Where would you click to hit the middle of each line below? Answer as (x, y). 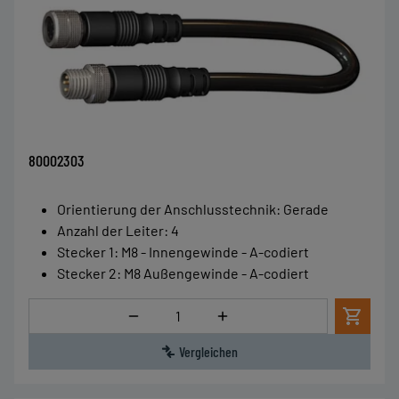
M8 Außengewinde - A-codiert (216, 273)
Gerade (306, 208)
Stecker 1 (85, 251)
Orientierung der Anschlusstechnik (167, 208)
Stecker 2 (87, 273)
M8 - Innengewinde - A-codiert (215, 251)
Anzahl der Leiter (110, 230)
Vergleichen (208, 351)
